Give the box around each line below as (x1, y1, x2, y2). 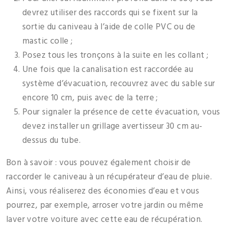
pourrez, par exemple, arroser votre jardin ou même (6, 199, 203, 213)
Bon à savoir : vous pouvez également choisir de (6, 156, 191, 170)
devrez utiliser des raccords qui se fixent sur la (22, 6, 198, 20)
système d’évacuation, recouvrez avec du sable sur (22, 77, 215, 91)
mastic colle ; (22, 34, 73, 49)
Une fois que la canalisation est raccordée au (22, 63, 193, 77)
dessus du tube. (22, 134, 81, 148)
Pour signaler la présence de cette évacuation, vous (22, 105, 220, 120)
